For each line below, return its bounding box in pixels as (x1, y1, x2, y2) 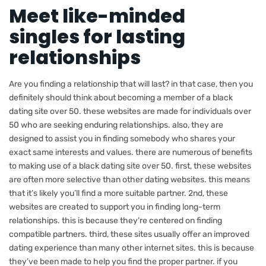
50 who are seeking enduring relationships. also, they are (9, 120, 223, 130)
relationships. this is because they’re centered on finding (9, 216, 222, 226)
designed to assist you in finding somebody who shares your (9, 134, 235, 144)
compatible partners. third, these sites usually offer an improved (9, 229, 249, 239)
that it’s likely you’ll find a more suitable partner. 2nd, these (9, 188, 228, 198)
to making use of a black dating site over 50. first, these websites (9, 161, 251, 171)
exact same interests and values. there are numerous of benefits (9, 147, 252, 157)
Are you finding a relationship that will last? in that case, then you (9, 79, 253, 89)
